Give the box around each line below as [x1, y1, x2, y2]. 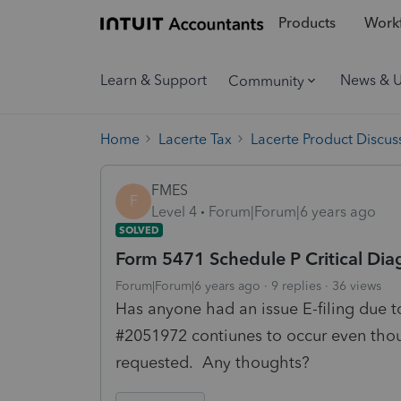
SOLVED [119, 223, 159, 236]
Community [228, 72, 304, 90]
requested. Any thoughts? [115, 352, 310, 372]
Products [277, 14, 336, 32]
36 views [332, 277, 381, 294]
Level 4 [151, 202, 197, 220]
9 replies [271, 277, 321, 294]
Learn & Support [100, 72, 207, 89]
